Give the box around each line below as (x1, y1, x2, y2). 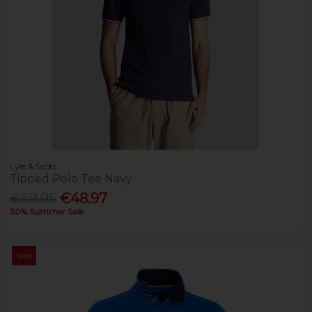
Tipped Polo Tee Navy (10, 172, 133, 186)
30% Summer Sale (10, 205, 84, 217)
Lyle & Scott (10, 161, 57, 172)
